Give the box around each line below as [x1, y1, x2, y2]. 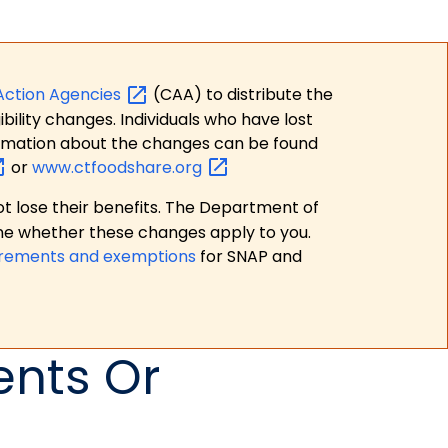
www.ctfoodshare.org [32, 155, 206, 179]
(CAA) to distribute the [153, 83, 333, 107]
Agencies [49, 83, 125, 107]
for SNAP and [196, 245, 302, 269]
